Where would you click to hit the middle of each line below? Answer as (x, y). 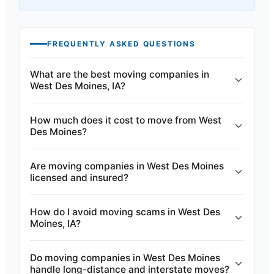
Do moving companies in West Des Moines (125, 258)
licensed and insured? (79, 178)
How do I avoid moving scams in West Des (125, 212)
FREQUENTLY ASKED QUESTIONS (121, 44)
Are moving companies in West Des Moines (127, 166)
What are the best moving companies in (120, 74)
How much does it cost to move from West (126, 120)
